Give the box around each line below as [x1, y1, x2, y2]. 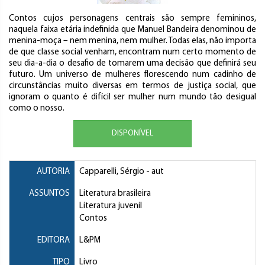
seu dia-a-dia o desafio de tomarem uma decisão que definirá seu [9, 59, 256, 69]
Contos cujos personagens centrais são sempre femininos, [9, 14, 256, 24]
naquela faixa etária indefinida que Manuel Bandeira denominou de [9, 25, 256, 35]
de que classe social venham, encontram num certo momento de [9, 48, 256, 57]
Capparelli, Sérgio [79, 167, 144, 177]
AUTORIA [37, 167, 70, 177]
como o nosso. [9, 104, 64, 114]
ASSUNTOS [29, 189, 70, 199]
